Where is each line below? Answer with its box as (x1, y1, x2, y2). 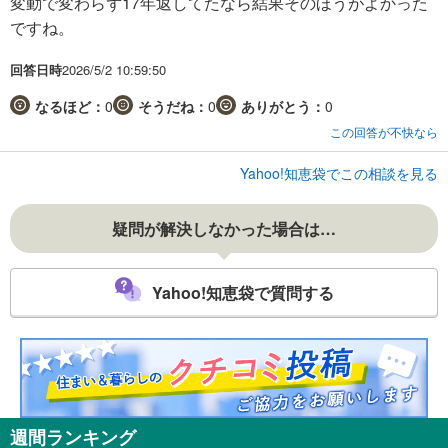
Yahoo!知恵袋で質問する (151, 281, 334, 305)
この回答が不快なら (330, 122, 438, 140)
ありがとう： (241, 95, 325, 116)
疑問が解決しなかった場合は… (112, 216, 336, 240)
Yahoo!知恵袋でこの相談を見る (240, 162, 438, 183)
